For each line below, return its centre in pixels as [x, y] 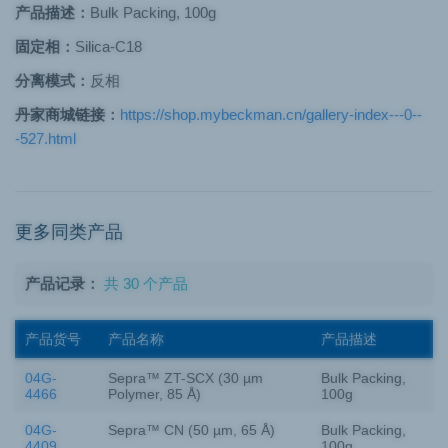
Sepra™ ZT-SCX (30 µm [185, 378]
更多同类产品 [69, 232]
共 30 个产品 [146, 283]
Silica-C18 [108, 46]
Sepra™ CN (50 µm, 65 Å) [191, 430]
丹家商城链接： [67, 114]
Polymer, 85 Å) [154, 394]
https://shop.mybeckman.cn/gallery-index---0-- [271, 114]
